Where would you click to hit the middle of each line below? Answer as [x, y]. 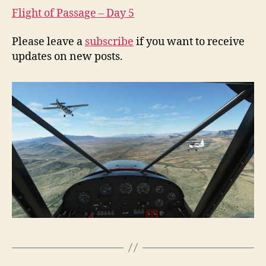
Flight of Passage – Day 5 [73, 13]
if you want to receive [189, 42]
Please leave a [48, 42]
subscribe [109, 42]
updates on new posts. [67, 56]
